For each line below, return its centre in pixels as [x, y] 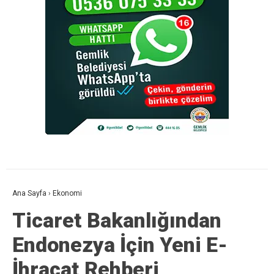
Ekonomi [67, 193]
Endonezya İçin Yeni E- [120, 245]
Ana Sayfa [29, 193]
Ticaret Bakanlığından [117, 220]
